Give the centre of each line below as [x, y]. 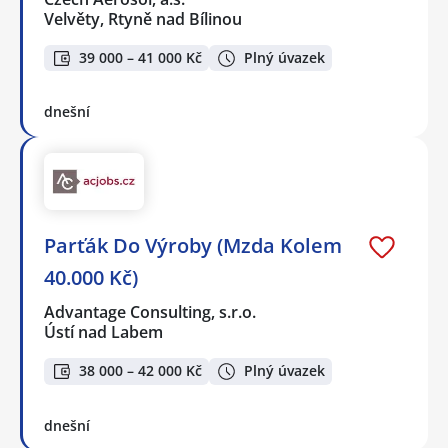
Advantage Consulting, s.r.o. [151, 312]
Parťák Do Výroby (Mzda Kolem [193, 246]
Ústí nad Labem [103, 332]
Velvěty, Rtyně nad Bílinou [143, 18]
